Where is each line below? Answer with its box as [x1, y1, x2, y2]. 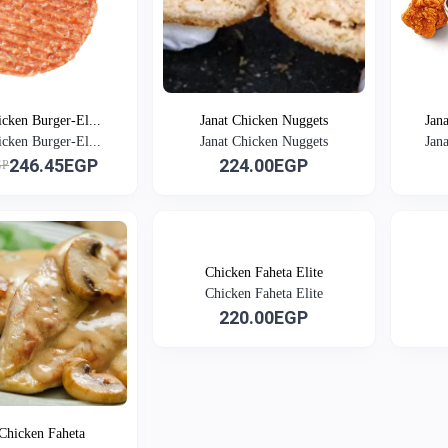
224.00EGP [219, 154, 309, 176]
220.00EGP [219, 306, 309, 328]
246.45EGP [9, 154, 99, 176]
